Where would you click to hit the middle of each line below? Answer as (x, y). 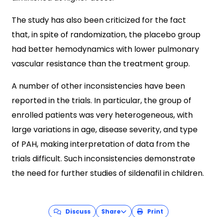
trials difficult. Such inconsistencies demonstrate (103, 159)
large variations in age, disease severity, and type (105, 130)
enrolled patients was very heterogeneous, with (102, 115)
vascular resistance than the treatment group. (101, 64)
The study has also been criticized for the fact (99, 20)
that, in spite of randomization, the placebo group (106, 35)
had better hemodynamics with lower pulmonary (105, 49)
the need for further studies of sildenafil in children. (108, 173)
